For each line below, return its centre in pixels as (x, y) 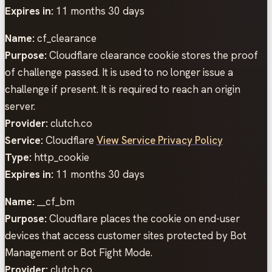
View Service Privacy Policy (160, 140)
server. (20, 106)
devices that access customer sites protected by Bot (126, 235)
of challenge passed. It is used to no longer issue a (119, 72)
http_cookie (60, 157)
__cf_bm (55, 201)
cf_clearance (66, 38)
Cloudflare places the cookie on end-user (143, 218)
